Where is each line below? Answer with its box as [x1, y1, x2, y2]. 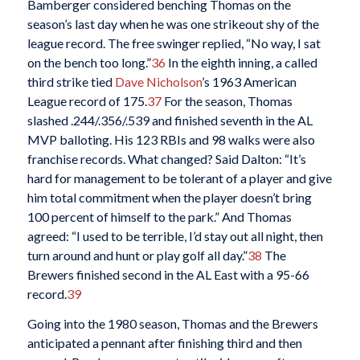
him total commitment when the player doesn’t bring [27, 189, 312, 205]
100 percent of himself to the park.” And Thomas [27, 208, 292, 224]
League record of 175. [27, 92, 147, 108]
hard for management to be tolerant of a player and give [27, 170, 332, 186]
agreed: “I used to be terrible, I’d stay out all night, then [27, 227, 323, 243]
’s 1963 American [201, 73, 297, 89]
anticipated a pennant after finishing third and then [27, 335, 302, 351]
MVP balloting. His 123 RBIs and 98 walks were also [27, 131, 315, 147]
